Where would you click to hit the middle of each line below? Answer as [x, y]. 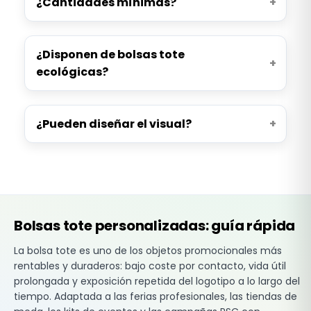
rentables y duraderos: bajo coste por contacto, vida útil [150, 266]
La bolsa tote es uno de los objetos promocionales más [148, 250]
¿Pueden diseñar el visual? [114, 124]
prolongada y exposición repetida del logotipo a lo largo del [157, 281]
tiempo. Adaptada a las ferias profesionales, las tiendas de [155, 296]
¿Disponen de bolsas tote [110, 54]
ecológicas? [72, 72]
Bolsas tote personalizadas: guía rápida [155, 225]
